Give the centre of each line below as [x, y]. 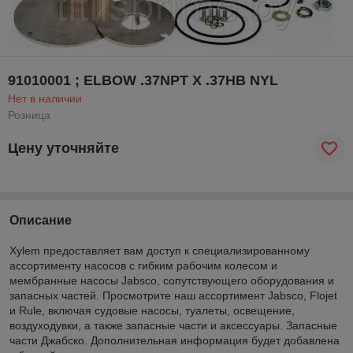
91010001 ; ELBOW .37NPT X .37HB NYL [143, 80]
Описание [41, 220]
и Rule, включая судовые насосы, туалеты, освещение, [152, 310]
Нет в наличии [45, 98]
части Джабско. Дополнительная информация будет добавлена [175, 340]
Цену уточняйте [63, 149]
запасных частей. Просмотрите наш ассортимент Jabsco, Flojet [173, 295]
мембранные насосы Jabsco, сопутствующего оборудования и [172, 280]
